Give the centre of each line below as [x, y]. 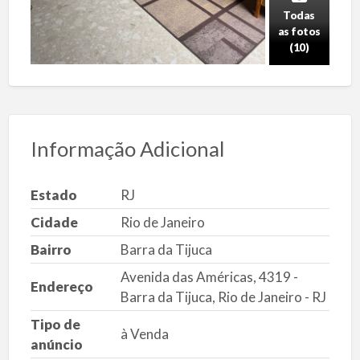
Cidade [54, 222]
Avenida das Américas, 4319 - [209, 276]
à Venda [144, 333]
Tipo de [55, 324]
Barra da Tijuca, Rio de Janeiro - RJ [223, 297]
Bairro [51, 249]
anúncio [56, 344]
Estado [53, 194]
